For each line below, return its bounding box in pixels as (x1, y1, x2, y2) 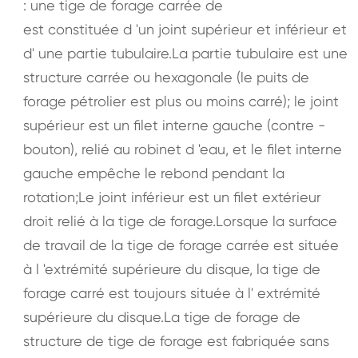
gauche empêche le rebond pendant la (22, 164, 284, 181)
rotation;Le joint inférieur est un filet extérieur (22, 188, 321, 205)
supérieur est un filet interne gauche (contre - (22, 116, 325, 133)
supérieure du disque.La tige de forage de (22, 308, 300, 325)
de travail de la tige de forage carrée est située (22, 236, 339, 253)
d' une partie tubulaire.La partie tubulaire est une (22, 44, 348, 62)
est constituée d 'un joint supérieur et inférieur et (22, 20, 347, 38)
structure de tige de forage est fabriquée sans (22, 332, 329, 349)
